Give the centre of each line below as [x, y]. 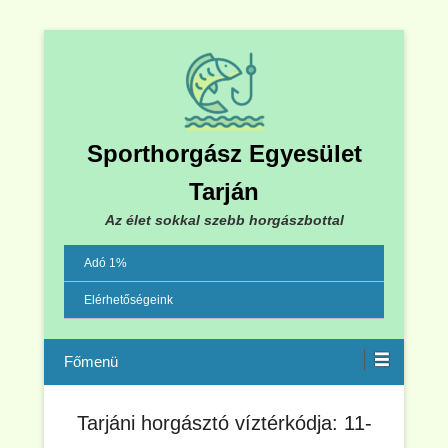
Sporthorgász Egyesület [224, 153]
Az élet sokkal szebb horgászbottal [224, 220]
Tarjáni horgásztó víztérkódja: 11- [224, 423]
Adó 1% [105, 263]
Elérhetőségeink [128, 300]
